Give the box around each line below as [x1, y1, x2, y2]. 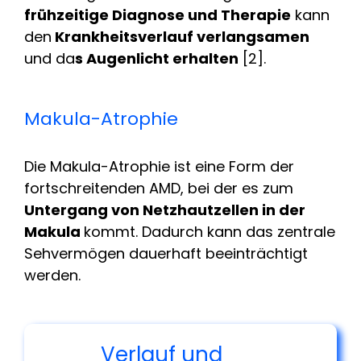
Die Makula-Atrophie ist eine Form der [24, 156, 294, 176]
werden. [24, 264, 81, 285]
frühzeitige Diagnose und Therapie [24, 4, 291, 25]
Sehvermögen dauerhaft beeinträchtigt [24, 243, 308, 263]
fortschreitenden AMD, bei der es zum [24, 177, 293, 198]
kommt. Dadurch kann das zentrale [84, 221, 335, 242]
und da [24, 48, 75, 68]
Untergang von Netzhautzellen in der [24, 199, 305, 220]
